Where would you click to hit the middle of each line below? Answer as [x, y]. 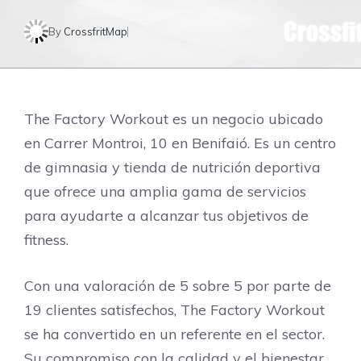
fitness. [46, 240]
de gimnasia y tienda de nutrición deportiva [172, 167]
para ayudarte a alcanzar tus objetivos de [166, 216]
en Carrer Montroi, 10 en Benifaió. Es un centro [180, 143]
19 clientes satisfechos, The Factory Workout [174, 310]
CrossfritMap [95, 31]
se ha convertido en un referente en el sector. [174, 334]
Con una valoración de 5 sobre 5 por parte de [178, 286]
